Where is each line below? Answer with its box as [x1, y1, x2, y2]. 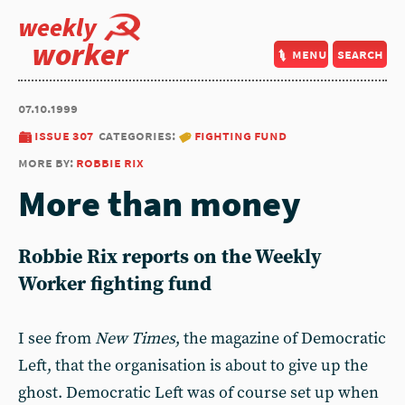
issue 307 [34, 127, 93, 144]
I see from [18, 328, 95, 349]
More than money [18, 181, 301, 226]
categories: [99, 127, 178, 144]
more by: [18, 154, 76, 171]
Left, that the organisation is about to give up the [18, 355, 368, 376]
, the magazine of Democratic [175, 328, 386, 349]
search [336, 45, 383, 62]
